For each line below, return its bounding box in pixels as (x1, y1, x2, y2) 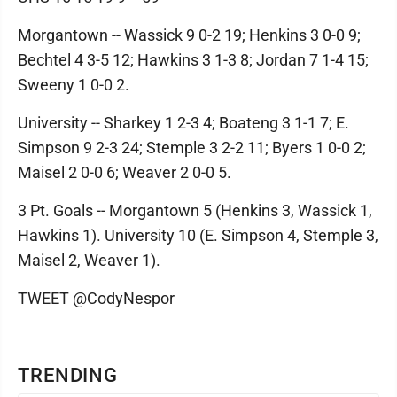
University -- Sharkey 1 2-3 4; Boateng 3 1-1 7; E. (18, 113, 349, 132)
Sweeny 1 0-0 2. (18, 75, 129, 94)
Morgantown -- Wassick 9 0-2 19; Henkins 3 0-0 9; (18, 26, 361, 44)
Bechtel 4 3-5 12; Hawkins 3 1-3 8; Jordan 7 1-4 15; (18, 51, 369, 69)
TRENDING (18, 364, 119, 386)
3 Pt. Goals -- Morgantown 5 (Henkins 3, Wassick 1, (18, 201, 372, 220)
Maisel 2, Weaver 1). (18, 251, 160, 269)
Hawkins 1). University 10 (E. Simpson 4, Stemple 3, (18, 226, 378, 245)
